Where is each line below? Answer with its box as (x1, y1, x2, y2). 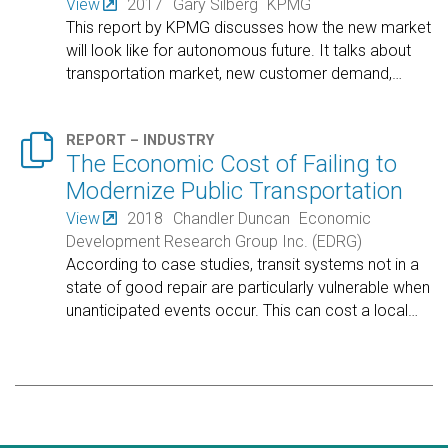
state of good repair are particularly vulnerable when (66, 278, 431, 298)
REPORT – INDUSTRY (66, 132, 215, 149)
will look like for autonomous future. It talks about (66, 40, 412, 60)
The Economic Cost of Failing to (66, 150, 398, 178)
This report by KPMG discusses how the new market (66, 17, 432, 37)
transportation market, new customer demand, (66, 63, 393, 83)
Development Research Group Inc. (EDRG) (66, 232, 363, 252)
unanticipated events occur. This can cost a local (66, 301, 409, 321)
